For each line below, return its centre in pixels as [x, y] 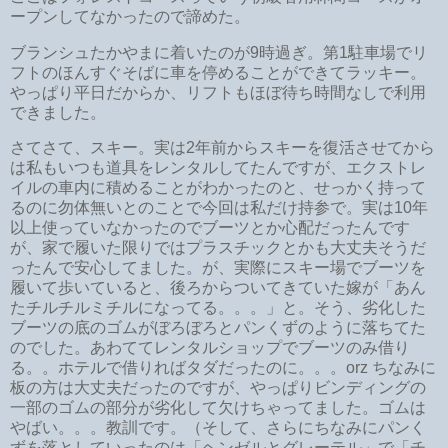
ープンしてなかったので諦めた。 [130, 16]
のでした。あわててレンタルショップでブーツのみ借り [210, 348]
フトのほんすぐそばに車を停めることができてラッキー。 [218, 72]
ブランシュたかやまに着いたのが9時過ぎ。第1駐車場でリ [219, 52]
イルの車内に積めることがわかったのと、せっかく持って [218, 188]
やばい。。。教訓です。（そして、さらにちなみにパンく [218, 428]
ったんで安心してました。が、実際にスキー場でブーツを [218, 268]
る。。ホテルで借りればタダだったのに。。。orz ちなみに [223, 368]
